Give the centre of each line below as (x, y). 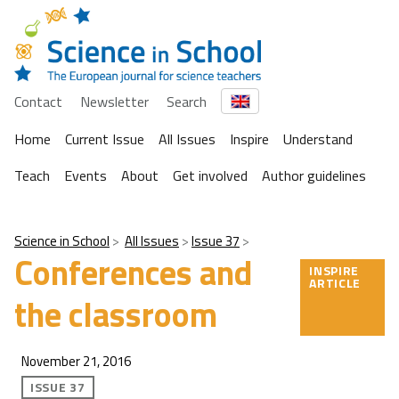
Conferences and (134, 273)
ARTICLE (335, 283)
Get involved (210, 176)
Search (187, 101)
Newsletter (114, 101)
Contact (38, 101)
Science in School (62, 241)
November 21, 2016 (76, 362)
